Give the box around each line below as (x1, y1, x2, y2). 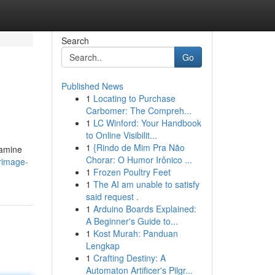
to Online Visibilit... (85, 129, 157, 141)
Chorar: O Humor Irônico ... (85, 153, 192, 166)
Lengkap (85, 239, 120, 252)
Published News (61, 80, 123, 92)
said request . (85, 190, 139, 203)
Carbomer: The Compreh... (85, 104, 192, 117)
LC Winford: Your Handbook (93, 117, 201, 129)
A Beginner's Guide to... (85, 215, 178, 227)
